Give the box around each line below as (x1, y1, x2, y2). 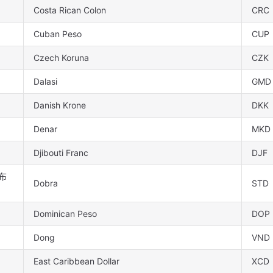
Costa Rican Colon (34, 5, 106, 16)
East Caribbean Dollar (34, 256, 119, 267)
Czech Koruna (34, 52, 89, 63)
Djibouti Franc (34, 147, 88, 158)
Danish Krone (34, 100, 86, 111)
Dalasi (34, 76, 57, 87)
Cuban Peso (34, 29, 82, 40)
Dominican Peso (34, 208, 97, 219)
